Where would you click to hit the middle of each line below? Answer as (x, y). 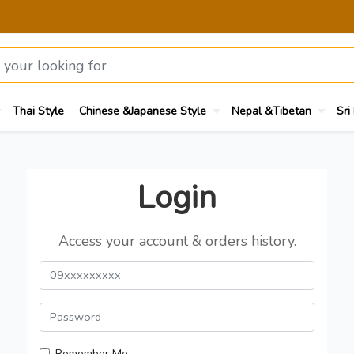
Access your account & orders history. (177, 241)
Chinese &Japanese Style (143, 111)
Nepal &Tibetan (271, 111)
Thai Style (38, 111)
